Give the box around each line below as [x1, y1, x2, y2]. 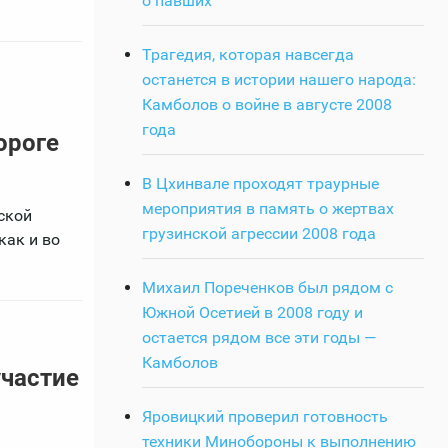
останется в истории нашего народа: [142, 69, 416, 89]
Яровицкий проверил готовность [142, 406, 388, 426]
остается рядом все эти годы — [142, 327, 377, 347]
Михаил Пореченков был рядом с [142, 277, 393, 297]
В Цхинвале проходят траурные [142, 173, 379, 193]
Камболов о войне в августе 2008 [142, 94, 392, 114]
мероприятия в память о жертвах [142, 198, 394, 218]
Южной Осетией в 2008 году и [142, 302, 363, 322]
